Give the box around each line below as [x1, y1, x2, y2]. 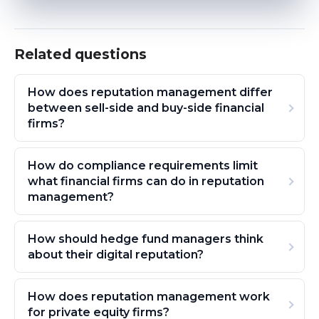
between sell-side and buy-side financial [27, 100, 264, 115]
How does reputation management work [27, 290, 270, 304]
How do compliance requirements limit [27, 158, 258, 172]
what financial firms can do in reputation [27, 174, 264, 188]
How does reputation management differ [27, 85, 273, 99]
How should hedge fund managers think [27, 231, 263, 246]
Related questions [14, 45, 147, 63]
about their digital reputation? [27, 247, 204, 261]
